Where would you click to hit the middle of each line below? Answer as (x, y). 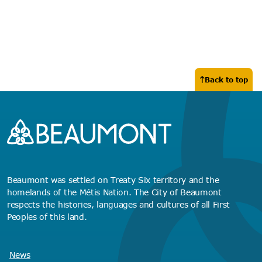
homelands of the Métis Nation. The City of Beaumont (114, 192)
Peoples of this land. (47, 217)
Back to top (226, 80)
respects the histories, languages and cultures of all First (119, 204)
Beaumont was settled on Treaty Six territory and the (113, 180)
